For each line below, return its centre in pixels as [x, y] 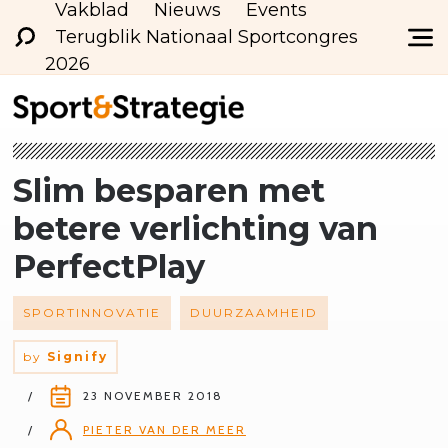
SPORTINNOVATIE [91, 312]
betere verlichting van [195, 228]
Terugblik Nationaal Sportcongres [206, 36]
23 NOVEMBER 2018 [152, 395]
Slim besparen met [168, 190]
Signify [77, 356]
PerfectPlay [108, 266]
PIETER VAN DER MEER [164, 429]
